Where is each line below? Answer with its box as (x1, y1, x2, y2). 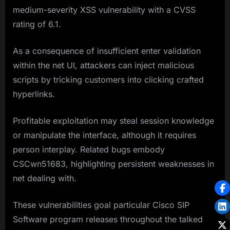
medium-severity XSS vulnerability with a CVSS (13, 5, 196, 15)
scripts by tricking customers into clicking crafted (13, 74, 204, 85)
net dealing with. (13, 173, 76, 184)
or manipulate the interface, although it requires (13, 130, 196, 141)
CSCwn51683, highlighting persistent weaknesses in (13, 159, 214, 169)
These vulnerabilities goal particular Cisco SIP (13, 200, 189, 210)
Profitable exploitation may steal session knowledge (13, 116, 214, 126)
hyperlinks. (13, 89, 55, 100)
